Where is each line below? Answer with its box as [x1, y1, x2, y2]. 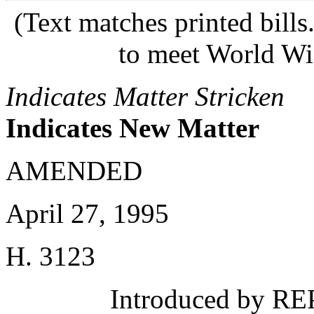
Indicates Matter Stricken [6, 81, 285, 111]
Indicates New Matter [6, 112, 259, 143]
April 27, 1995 [6, 198, 169, 228]
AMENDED [6, 155, 142, 186]
